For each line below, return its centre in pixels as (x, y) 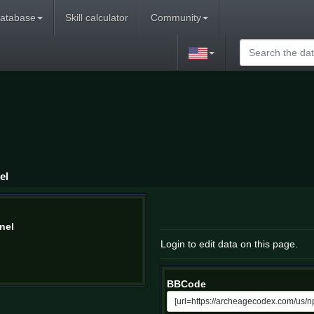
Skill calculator (97, 18)
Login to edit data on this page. (229, 244)
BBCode (186, 284)
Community (176, 18)
